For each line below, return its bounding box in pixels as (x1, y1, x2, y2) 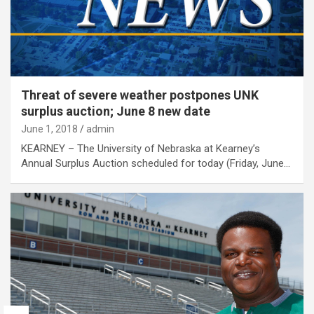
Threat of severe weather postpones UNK (21, 87, 259, 102)
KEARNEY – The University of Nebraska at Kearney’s (21, 142, 260, 155)
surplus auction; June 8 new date (21, 103, 210, 118)
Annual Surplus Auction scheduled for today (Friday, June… (21, 156, 290, 170)
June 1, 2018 (21, 123, 78, 135)
